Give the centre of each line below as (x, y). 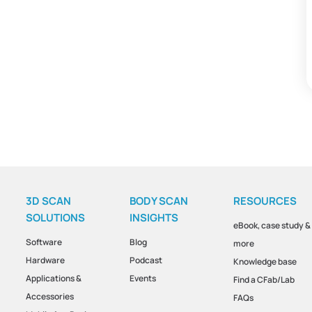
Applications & (53, 278)
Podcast (146, 260)
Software (44, 242)
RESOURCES (265, 201)
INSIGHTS (154, 217)
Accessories (49, 296)
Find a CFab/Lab (264, 279)
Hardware (45, 260)
